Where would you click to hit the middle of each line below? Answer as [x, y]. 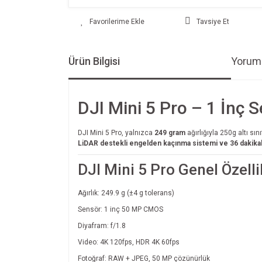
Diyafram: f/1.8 [102, 225]
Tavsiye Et [213, 21]
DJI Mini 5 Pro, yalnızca [116, 132]
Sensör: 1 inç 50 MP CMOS [120, 209]
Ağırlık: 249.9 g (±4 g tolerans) [126, 193]
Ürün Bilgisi [94, 61]
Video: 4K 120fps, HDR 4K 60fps [129, 242]
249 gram [170, 132]
